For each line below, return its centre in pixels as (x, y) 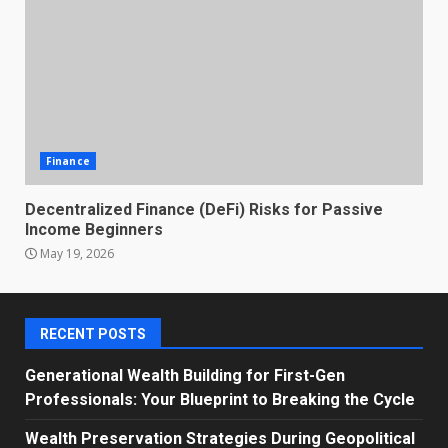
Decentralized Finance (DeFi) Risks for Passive (204, 209)
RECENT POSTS (93, 333)
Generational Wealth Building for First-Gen (185, 375)
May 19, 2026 (75, 253)
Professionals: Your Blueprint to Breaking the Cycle (220, 399)
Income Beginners (94, 229)
